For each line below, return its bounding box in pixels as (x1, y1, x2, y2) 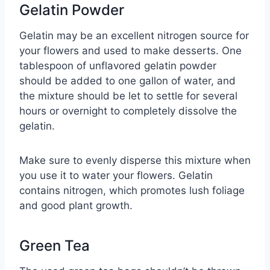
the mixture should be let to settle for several (19, 90, 237, 102)
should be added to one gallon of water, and (19, 75, 236, 87)
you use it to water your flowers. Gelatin (19, 169, 213, 182)
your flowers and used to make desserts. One (19, 45, 242, 57)
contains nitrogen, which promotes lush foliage (19, 184, 245, 197)
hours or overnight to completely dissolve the (19, 105, 237, 118)
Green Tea (19, 237, 90, 255)
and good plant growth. (19, 199, 133, 212)
